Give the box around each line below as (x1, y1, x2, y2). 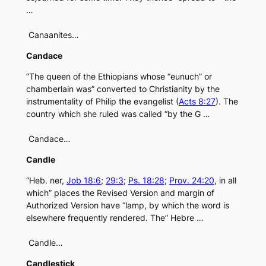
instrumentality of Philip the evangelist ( (26, 96, 179, 107)
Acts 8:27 (178, 96, 216, 107)
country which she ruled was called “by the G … (26, 109, 210, 119)
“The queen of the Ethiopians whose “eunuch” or (26, 71, 212, 82)
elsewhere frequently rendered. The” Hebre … (26, 213, 204, 223)
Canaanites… (26, 30, 79, 40)
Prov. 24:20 (169, 175, 214, 186)
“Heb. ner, (26, 175, 66, 186)
